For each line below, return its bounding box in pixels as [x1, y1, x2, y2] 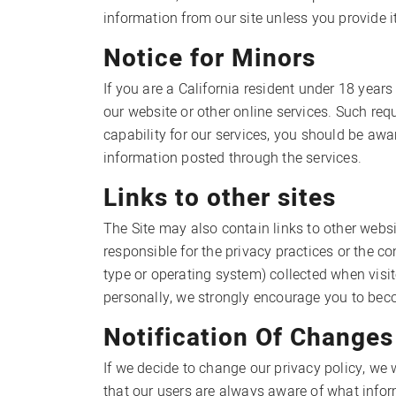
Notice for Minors [103, 41, 316, 77]
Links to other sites [103, 180, 336, 217]
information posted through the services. [103, 148, 362, 169]
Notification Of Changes [103, 320, 393, 356]
